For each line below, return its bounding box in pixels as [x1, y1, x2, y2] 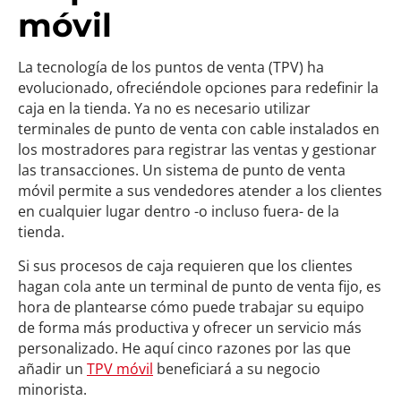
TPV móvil [87, 359, 153, 379]
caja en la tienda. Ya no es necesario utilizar [18, 98, 311, 118]
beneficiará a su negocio [153, 359, 320, 379]
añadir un [18, 359, 87, 379]
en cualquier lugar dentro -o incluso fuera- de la [18, 201, 339, 221]
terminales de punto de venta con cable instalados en [18, 119, 380, 139]
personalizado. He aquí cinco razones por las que [18, 338, 351, 358]
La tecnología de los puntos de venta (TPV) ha [18, 57, 324, 77]
